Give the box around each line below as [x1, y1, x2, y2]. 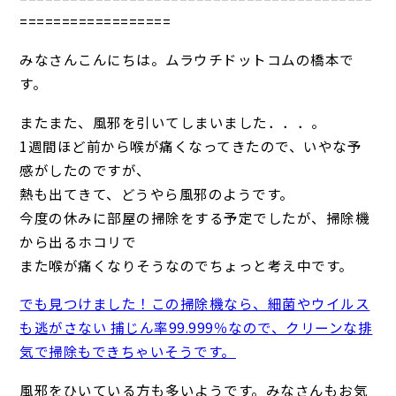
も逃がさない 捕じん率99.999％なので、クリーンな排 [19, 317, 373, 338]
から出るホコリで [19, 231, 137, 251]
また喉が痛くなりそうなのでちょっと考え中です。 [19, 255, 354, 275]
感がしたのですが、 [19, 159, 151, 179]
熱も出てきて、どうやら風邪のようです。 [19, 183, 294, 203]
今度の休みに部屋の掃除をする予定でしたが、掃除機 [19, 207, 370, 227]
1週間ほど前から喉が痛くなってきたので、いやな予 [19, 135, 362, 156]
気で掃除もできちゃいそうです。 [19, 341, 236, 362]
